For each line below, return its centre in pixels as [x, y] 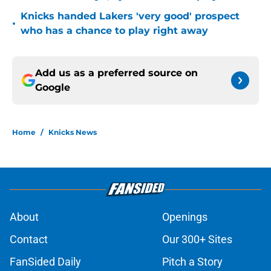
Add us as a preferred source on [116, 73]
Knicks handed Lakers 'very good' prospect [130, 16]
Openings [185, 217]
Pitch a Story [192, 262]
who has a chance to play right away [114, 31]
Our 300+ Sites [197, 240]
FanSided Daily [45, 262]
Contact [29, 240]
